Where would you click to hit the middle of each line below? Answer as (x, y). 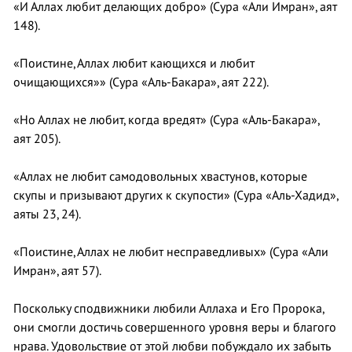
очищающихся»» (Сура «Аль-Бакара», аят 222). (141, 82)
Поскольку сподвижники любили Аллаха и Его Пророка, (169, 308)
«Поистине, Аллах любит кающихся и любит (134, 63)
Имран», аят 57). (57, 271)
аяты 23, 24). (47, 214)
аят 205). (37, 139)
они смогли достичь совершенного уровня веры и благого (175, 327)
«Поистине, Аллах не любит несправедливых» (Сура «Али (171, 252)
